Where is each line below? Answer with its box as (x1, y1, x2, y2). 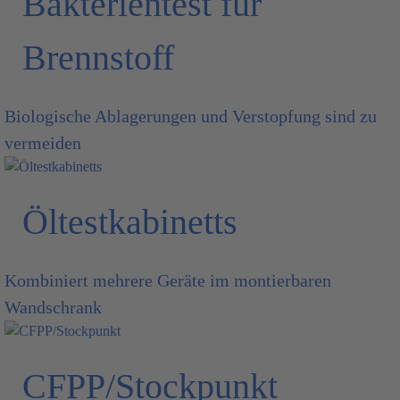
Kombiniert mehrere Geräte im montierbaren (4, 271, 331, 290)
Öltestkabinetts (22, 202, 237, 242)
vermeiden (4, 133, 81, 153)
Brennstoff (22, 37, 174, 78)
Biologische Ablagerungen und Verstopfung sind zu (4, 106, 377, 126)
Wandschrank (4, 297, 102, 317)
